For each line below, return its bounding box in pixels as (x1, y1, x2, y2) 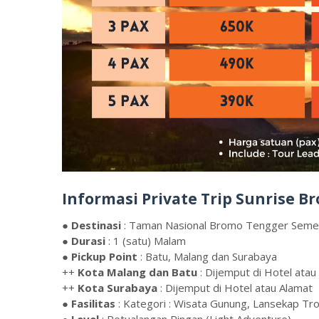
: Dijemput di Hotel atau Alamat (157, 280, 313, 295)
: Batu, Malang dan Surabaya (137, 249, 277, 263)
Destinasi (71, 217, 121, 232)
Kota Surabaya (78, 280, 157, 295)
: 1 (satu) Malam (105, 233, 186, 248)
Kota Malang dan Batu (78, 264, 197, 279)
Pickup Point (71, 249, 137, 263)
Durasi (71, 233, 105, 248)
